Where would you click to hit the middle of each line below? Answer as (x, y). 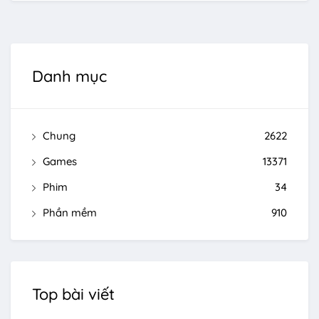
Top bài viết (73, 294)
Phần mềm (70, 213)
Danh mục (69, 77)
